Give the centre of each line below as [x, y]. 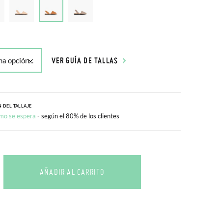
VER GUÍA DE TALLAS [85, 60]
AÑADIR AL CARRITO [72, 172]
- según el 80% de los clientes [78, 116]
